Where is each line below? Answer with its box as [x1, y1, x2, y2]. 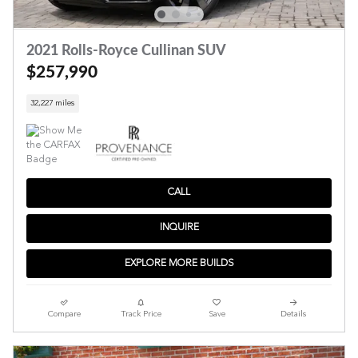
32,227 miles [30, 99, 75, 109]
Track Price [120, 310, 161, 320]
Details [280, 310, 307, 320]
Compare [48, 310, 82, 320]
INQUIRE [159, 223, 199, 233]
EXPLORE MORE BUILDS [124, 258, 234, 268]
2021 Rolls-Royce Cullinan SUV [26, 43, 226, 58]
